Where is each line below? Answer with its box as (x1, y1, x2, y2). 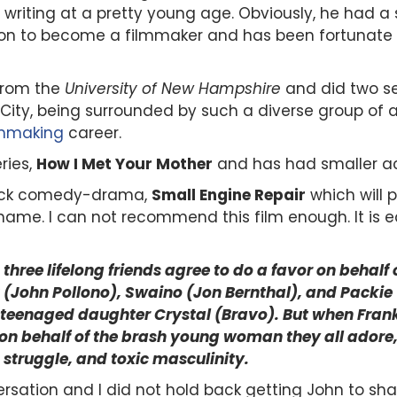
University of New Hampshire (65, 77, 281, 99)
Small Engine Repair (152, 183, 306, 206)
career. (64, 121, 121, 144)
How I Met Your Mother (36, 152, 213, 175)
